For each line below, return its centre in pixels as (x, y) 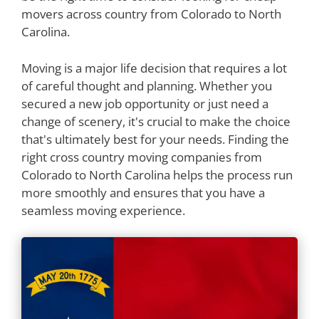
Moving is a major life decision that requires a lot (154, 68)
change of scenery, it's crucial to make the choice (156, 121)
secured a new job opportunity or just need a (145, 103)
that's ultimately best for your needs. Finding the (155, 139)
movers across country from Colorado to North (151, 14)
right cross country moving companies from (142, 157)
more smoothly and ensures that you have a (143, 192)
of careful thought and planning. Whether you (147, 85)
